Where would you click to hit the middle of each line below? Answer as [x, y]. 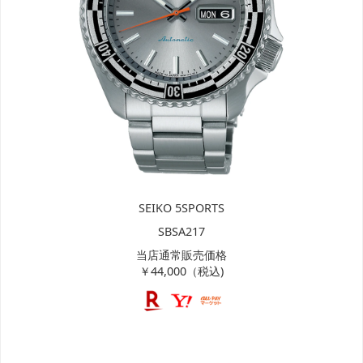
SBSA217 [181, 231]
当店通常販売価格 [181, 255]
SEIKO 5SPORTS [181, 208]
